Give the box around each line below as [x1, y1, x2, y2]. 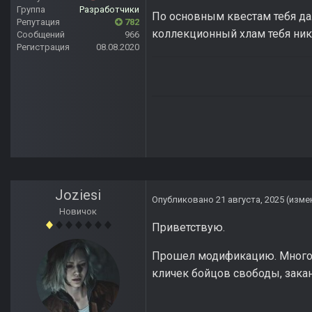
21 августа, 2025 [216, 194, 284, 205]
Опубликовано [152, 194, 216, 205]
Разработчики [79, 4, 139, 15]
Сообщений [17, 29, 65, 40]
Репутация [17, 17, 60, 28]
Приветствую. [152, 221, 228, 235]
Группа [17, 4, 45, 15]
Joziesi [55, 187, 101, 204]
